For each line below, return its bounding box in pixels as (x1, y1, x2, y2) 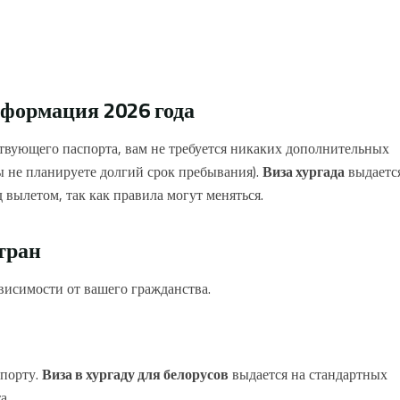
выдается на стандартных (229, 360, 387, 387)
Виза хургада (262, 157, 345, 185)
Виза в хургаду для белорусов (42, 360, 229, 387)
